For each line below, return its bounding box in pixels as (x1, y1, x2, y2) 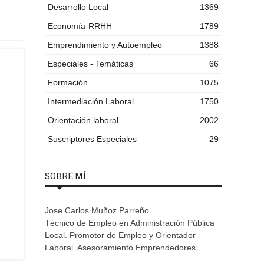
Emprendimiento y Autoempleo (48, 40, 162, 50)
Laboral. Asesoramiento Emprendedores (45, 243, 196, 253)
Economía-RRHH (48, 21, 112, 31)
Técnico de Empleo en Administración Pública (45, 218, 214, 228)
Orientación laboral (48, 115, 118, 126)
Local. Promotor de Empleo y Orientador (45, 230, 196, 240)
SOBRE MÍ (45, 170, 87, 182)
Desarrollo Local (48, 2, 108, 12)
